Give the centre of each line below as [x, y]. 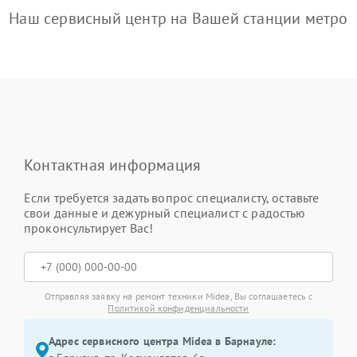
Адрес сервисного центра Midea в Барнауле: [163, 341]
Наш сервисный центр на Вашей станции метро [178, 18]
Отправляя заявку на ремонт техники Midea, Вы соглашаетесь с [178, 296]
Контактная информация [113, 165]
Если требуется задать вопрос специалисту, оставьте [172, 198]
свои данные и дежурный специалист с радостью [165, 213]
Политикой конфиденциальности [178, 308]
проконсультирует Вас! [89, 228]
